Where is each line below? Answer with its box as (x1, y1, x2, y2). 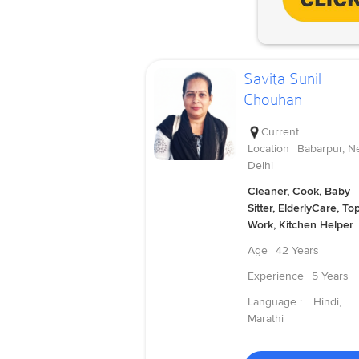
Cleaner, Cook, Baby (247, 184, 350, 198)
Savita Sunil (243, 69, 321, 89)
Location (247, 141, 289, 155)
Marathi (247, 311, 284, 325)
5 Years (311, 268, 349, 283)
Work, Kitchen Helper (247, 217, 353, 232)
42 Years (275, 243, 319, 257)
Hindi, (313, 294, 341, 309)
